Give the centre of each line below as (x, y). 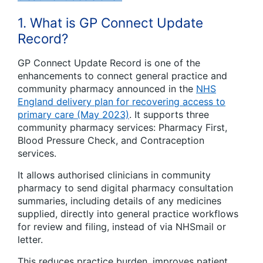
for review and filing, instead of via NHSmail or (122, 227)
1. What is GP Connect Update (110, 23)
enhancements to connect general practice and (122, 76)
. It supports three (169, 115)
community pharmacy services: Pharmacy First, (122, 128)
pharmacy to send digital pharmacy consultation (125, 188)
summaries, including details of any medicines (119, 201)
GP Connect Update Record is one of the (109, 63)
